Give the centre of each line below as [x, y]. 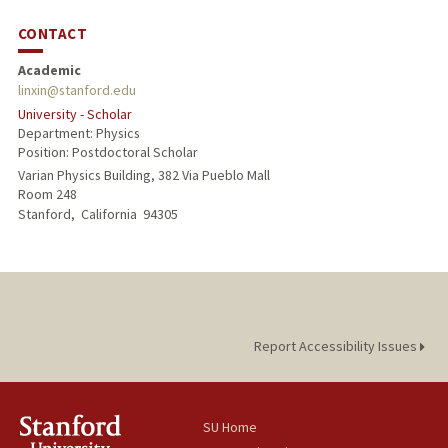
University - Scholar [74, 113]
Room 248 [47, 194]
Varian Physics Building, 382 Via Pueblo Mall [143, 175]
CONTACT [52, 33]
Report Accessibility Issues [336, 346]
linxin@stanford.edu [76, 89]
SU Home [230, 427]
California [110, 214]
